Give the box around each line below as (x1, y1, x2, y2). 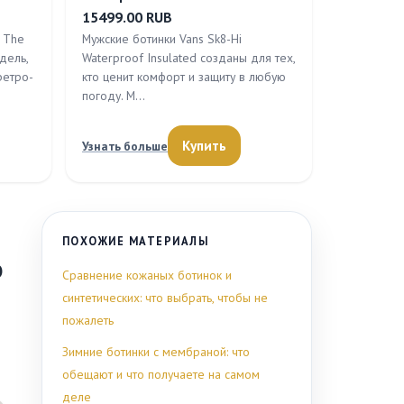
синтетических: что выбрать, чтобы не (62, 289, 268, 306)
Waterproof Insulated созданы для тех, (82, 50, 295, 66)
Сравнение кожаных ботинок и (62, 267, 232, 283)
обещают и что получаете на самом (62, 366, 260, 382)
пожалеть (62, 312, 114, 328)
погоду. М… (82, 87, 145, 104)
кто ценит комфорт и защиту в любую (82, 69, 286, 85)
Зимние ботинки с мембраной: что (62, 344, 250, 360)
